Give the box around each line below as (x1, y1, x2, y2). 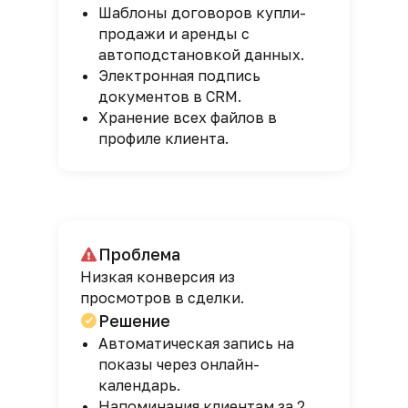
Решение (98, 311, 170, 331)
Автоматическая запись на (98, 334, 294, 352)
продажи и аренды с (98, 25, 250, 43)
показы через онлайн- (98, 355, 260, 373)
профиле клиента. (98, 129, 229, 148)
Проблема (98, 244, 180, 264)
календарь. (98, 376, 180, 394)
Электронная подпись (98, 66, 260, 85)
